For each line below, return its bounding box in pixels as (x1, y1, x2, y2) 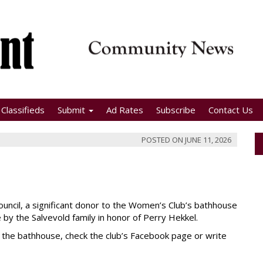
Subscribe (156, 104, 195, 116)
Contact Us (208, 104, 253, 116)
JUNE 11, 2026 (185, 134, 231, 145)
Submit (58, 104, 87, 116)
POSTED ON (141, 134, 185, 145)
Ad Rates (106, 104, 143, 116)
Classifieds (1, 104, 45, 116)
